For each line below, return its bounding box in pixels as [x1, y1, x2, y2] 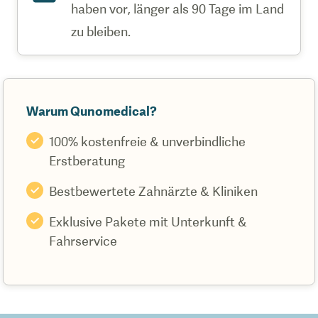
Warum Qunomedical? [26, 104, 157, 119]
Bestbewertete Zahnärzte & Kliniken [49, 184, 258, 199]
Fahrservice [49, 234, 117, 248]
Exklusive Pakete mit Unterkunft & [49, 214, 247, 229]
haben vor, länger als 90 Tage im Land [71, 1, 284, 16]
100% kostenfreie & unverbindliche [49, 134, 246, 149]
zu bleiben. [71, 24, 131, 39]
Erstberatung [49, 153, 125, 168]
